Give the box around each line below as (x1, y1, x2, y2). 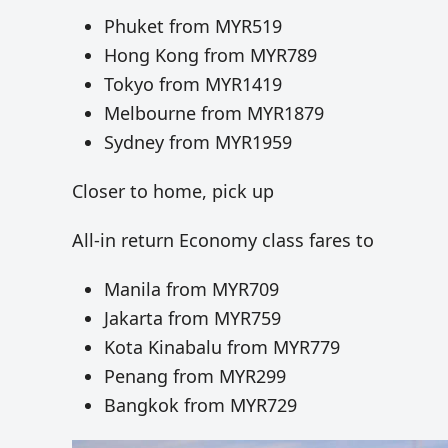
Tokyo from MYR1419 (104, 72, 282, 97)
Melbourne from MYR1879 (104, 101, 324, 126)
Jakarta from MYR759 (104, 306, 281, 331)
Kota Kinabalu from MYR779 (104, 335, 340, 360)
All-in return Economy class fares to (72, 228, 374, 253)
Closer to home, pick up (72, 179, 274, 204)
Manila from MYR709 (104, 277, 279, 302)
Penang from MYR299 (104, 364, 286, 389)
